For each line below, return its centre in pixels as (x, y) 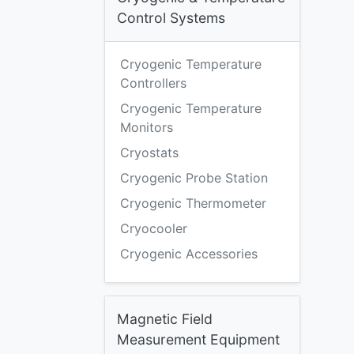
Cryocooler (154, 228)
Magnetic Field (165, 319)
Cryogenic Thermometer (193, 203)
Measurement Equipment (198, 339)
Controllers (153, 83)
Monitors (147, 127)
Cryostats (149, 153)
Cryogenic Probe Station (194, 178)
